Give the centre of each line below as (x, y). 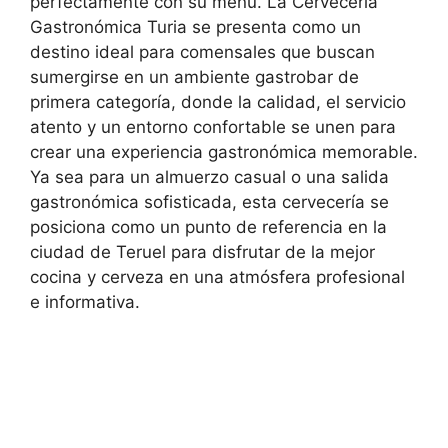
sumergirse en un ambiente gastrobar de (194, 76)
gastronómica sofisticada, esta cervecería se (209, 201)
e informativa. (85, 301)
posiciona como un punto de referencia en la (208, 226)
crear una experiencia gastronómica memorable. (224, 151)
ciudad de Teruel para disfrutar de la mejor (202, 251)
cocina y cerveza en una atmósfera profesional (217, 276)
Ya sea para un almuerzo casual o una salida (209, 176)
